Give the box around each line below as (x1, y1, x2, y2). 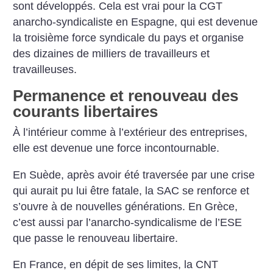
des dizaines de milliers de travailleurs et (13, 47, 210, 60)
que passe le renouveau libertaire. (13, 232, 179, 244)
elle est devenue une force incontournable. (13, 142, 220, 155)
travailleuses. (13, 63, 77, 76)
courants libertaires (13, 102, 158, 121)
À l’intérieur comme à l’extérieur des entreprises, (13, 126, 248, 139)
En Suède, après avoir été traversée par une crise (13, 168, 255, 181)
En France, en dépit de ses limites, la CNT (13, 258, 219, 271)
